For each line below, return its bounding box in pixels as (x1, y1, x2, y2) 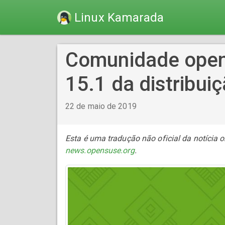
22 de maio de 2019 (65, 101, 137, 111)
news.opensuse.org (65, 146, 135, 155)
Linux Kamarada (74, 11, 164, 25)
